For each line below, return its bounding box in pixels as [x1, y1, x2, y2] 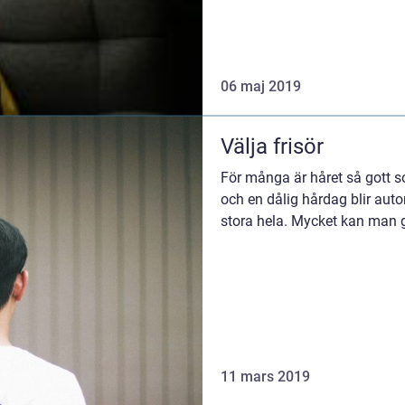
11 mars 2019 [221, 367, 310, 385]
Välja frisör [221, 134, 324, 160]
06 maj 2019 [221, 78, 301, 96]
